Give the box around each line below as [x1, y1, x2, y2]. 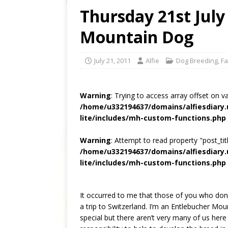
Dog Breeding [176, 55, 218, 65]
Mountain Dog [80, 25, 193, 48]
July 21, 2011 [94, 55, 131, 65]
